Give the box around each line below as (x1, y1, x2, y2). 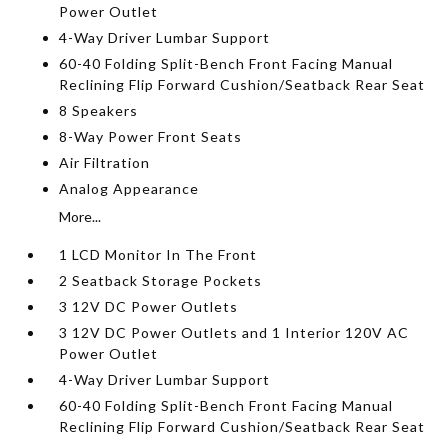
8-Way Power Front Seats (59, 127, 243, 145)
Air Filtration (59, 153, 151, 171)
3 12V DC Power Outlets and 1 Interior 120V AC (59, 323, 410, 341)
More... (59, 207, 102, 225)
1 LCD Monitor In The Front (59, 245, 258, 263)
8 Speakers (59, 101, 139, 119)
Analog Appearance (59, 179, 200, 197)
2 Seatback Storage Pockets (59, 271, 263, 289)
